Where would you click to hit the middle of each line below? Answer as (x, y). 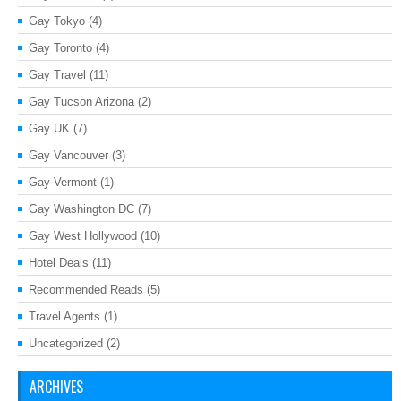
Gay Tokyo (57, 21)
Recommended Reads (86, 289)
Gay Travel (57, 74)
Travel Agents (64, 316)
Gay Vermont (63, 182)
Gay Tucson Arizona (81, 101)
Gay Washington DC (81, 209)
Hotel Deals (59, 262)
